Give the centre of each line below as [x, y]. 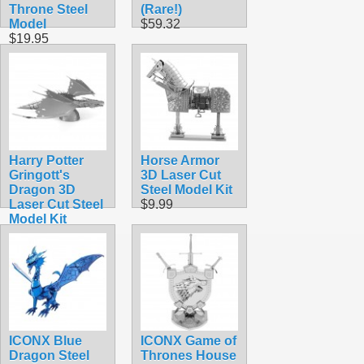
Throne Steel [48, 9]
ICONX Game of [188, 340]
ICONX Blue [45, 340]
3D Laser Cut [181, 175]
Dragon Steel [49, 355]
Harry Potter [46, 160]
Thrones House [188, 355]
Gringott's [39, 175]
